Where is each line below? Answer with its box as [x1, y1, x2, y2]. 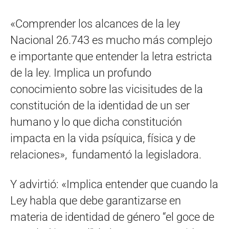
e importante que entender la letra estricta [10, 50, 212, 63]
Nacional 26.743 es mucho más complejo [10, 34, 212, 47]
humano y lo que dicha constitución [10, 116, 182, 129]
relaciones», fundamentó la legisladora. [10, 148, 201, 162]
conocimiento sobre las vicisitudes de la [10, 83, 203, 96]
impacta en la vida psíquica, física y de [10, 132, 195, 145]
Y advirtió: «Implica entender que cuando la [10, 178, 218, 191]
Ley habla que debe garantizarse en [10, 194, 181, 208]
